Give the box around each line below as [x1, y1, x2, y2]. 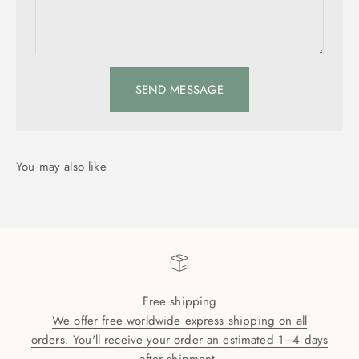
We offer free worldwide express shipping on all [51, 312, 308, 330]
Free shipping [142, 292, 217, 311]
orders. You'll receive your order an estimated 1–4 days [30, 331, 329, 349]
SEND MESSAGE [135, 81, 224, 99]
